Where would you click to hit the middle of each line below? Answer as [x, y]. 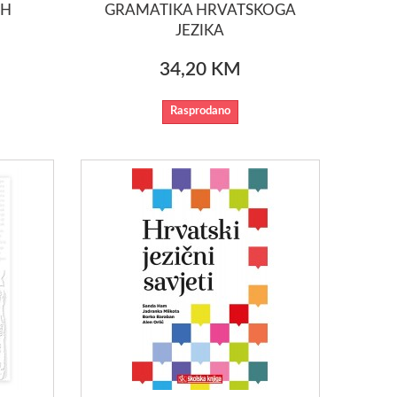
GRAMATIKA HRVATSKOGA [200, 10]
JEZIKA [200, 30]
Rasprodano [200, 111]
